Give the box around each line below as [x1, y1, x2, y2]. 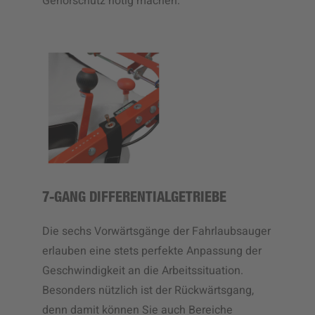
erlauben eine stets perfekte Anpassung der [42, 242, 262, 259]
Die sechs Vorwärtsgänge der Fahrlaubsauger [42, 222, 271, 240]
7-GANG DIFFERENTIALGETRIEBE [42, 191, 226, 206]
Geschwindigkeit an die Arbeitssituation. [42, 262, 243, 279]
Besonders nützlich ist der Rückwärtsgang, [42, 281, 254, 299]
